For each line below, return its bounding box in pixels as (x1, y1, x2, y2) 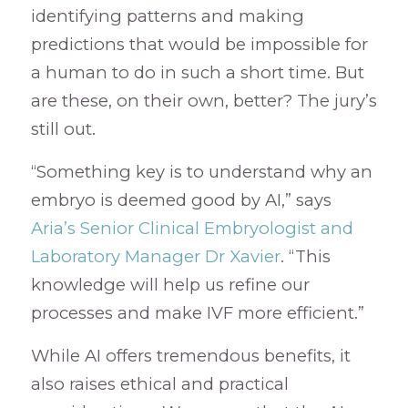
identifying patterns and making (30, 5, 304, 27)
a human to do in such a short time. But (30, 62, 364, 84)
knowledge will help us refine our (30, 273, 310, 295)
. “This (280, 245, 331, 267)
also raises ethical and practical (30, 372, 289, 394)
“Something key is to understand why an (30, 160, 372, 182)
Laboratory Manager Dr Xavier (30, 245, 280, 267)
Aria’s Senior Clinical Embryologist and (30, 217, 353, 239)
